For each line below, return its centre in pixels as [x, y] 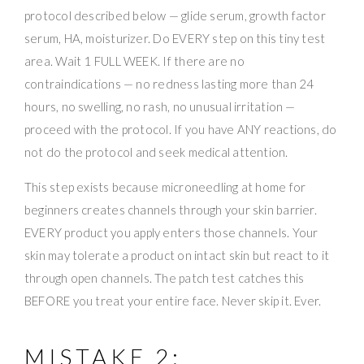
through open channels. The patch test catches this [165, 277]
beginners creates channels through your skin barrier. [171, 209]
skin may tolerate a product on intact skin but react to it [177, 255]
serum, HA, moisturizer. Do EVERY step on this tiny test [175, 38]
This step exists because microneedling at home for [165, 186]
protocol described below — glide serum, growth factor [175, 15]
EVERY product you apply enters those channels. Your [171, 232]
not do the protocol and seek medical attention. [156, 152]
